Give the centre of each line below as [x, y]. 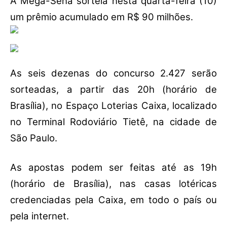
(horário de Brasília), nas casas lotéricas [113, 184]
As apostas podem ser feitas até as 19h [113, 168]
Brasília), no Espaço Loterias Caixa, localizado [113, 106]
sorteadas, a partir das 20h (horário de [113, 90]
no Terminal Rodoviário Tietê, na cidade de [113, 122]
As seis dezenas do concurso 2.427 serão [113, 73]
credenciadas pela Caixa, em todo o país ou [113, 200]
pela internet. [40, 216]
